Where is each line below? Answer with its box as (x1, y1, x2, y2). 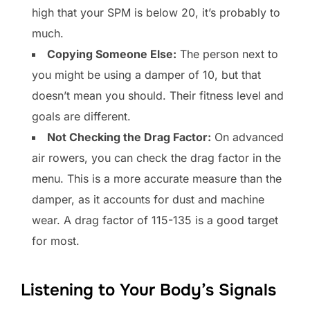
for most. (32, 234, 80, 248)
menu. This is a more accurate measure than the (32, 172, 282, 186)
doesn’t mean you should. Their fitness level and (32, 89, 284, 103)
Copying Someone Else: (47, 47, 176, 62)
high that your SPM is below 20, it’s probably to (32, 6, 280, 20)
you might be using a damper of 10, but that (32, 68, 261, 82)
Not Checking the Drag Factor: (47, 130, 211, 145)
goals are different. (32, 109, 131, 124)
